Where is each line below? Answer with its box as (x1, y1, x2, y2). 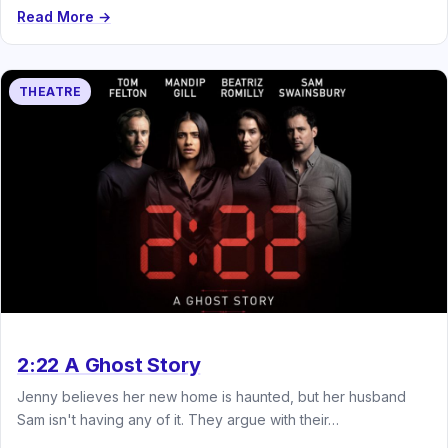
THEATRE (19, 83, 82, 99)
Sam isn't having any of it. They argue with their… (17, 410, 339, 428)
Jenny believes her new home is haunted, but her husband (17, 387, 406, 405)
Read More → (17, 7, 111, 25)
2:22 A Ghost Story (17, 352, 201, 377)
